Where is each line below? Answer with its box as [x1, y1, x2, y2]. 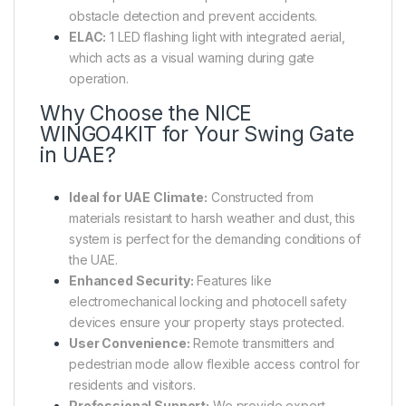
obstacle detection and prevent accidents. [69, 7, 318, 24]
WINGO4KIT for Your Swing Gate [40, 121, 354, 147]
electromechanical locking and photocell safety [69, 293, 347, 309]
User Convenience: [69, 334, 190, 351]
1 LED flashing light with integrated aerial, [106, 28, 346, 44]
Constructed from [207, 188, 314, 205]
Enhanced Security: [69, 272, 194, 288]
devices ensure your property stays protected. [69, 314, 344, 330]
